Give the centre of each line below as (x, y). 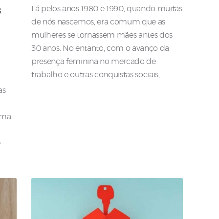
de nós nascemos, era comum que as (99, 22)
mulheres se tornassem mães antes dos (102, 35)
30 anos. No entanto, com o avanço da (100, 48)
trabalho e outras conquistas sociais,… (98, 75)
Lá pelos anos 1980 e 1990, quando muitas (107, 9)
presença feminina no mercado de (94, 61)
